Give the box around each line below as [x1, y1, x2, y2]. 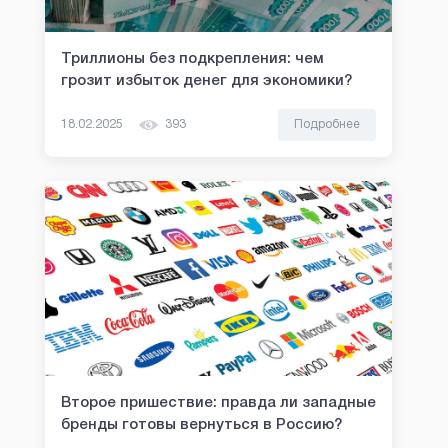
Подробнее [294, 119, 360, 130]
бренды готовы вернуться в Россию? [61, 418, 342, 432]
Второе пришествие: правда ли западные [61, 396, 376, 410]
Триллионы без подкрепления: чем [61, 52, 324, 66]
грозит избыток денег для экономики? [61, 74, 352, 88]
